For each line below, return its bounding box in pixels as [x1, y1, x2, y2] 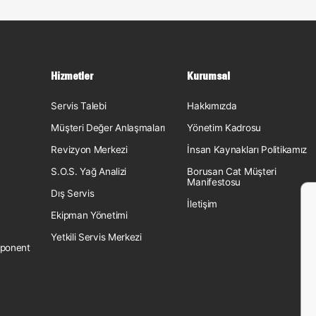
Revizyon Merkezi [51, 144, 128, 155]
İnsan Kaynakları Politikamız [187, 144, 308, 155]
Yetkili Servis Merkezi [51, 231, 142, 243]
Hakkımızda [187, 100, 237, 111]
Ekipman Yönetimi [51, 209, 128, 221]
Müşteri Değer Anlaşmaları [51, 122, 165, 133]
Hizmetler [51, 69, 94, 83]
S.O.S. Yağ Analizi [51, 166, 127, 177]
